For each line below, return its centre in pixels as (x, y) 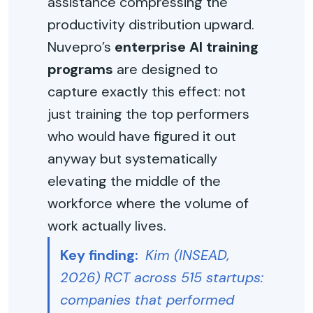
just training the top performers (148, 114)
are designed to (166, 69)
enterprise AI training (187, 47)
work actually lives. (107, 226)
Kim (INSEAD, (188, 255)
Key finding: (103, 255)
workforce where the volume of (148, 203)
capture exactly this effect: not (147, 92)
